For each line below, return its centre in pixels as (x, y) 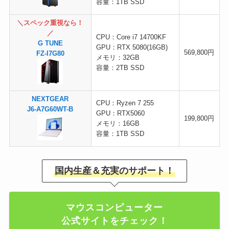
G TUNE (50, 44)
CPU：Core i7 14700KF (131, 38)
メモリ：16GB (118, 124)
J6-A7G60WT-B (50, 110)
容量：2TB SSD (120, 68)
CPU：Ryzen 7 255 (125, 104)
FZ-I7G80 (50, 54)
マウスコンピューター (114, 207)
